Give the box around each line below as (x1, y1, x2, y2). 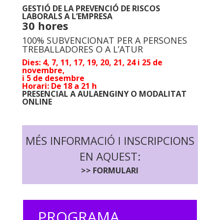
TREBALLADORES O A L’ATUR (22, 43, 143, 55)
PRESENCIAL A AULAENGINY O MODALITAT (22, 88, 187, 99)
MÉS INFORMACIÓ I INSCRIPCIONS (25, 133, 194, 148)
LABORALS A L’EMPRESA (22, 10, 112, 22)
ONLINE (22, 96, 52, 107)
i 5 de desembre (22, 72, 84, 83)
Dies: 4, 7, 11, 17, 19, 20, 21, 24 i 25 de (22, 56, 163, 68)
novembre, (22, 64, 65, 76)
